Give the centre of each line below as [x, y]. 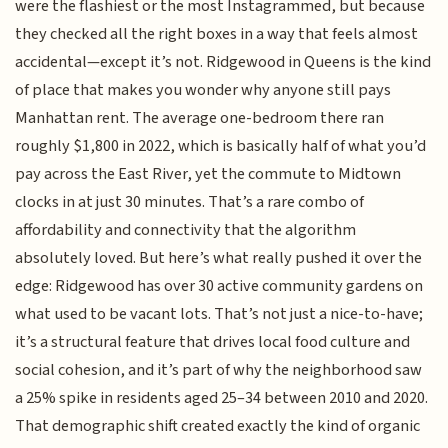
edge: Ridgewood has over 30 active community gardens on [219, 285]
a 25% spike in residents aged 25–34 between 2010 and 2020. [222, 397]
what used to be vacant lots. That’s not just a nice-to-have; [219, 313]
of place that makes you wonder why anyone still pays [203, 89]
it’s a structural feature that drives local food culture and [213, 341]
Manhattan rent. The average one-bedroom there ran [200, 117]
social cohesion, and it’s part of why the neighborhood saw [219, 369]
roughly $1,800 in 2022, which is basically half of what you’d [221, 145]
